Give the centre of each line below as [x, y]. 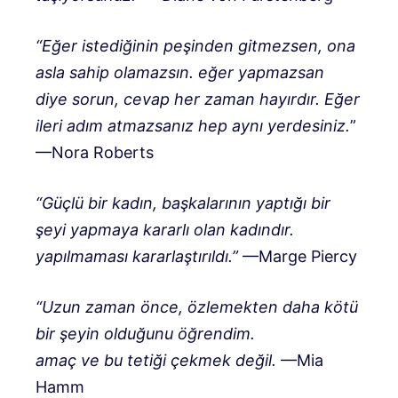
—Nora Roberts [95, 153]
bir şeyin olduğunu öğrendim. [145, 334]
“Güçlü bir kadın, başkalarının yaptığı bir [183, 203]
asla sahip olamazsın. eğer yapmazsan [180, 73]
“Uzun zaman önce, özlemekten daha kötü [197, 307]
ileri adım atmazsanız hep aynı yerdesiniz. [193, 126]
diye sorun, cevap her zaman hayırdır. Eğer [198, 99]
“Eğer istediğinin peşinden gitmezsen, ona [195, 46]
